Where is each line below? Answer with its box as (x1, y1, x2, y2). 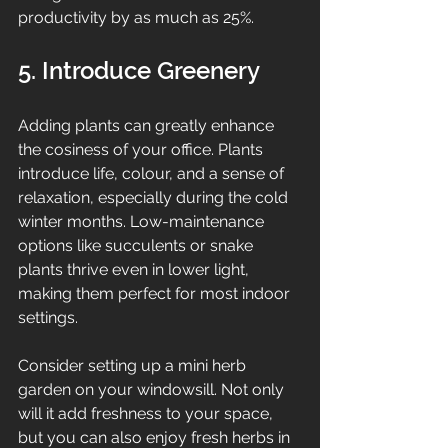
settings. (18, 307, 78, 327)
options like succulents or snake (18, 235, 257, 255)
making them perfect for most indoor (18, 283, 294, 303)
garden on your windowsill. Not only (18, 379, 288, 399)
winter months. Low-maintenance (18, 211, 268, 231)
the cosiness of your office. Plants (18, 139, 267, 159)
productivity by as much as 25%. (18, 7, 254, 27)
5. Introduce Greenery (18, 55, 260, 85)
